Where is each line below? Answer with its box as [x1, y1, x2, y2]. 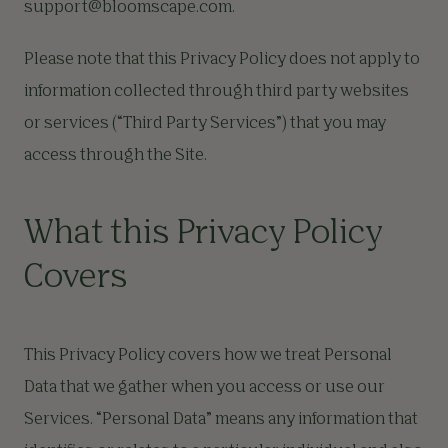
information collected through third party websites [24, 84, 409, 100]
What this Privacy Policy [24, 218, 383, 250]
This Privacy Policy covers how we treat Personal [24, 348, 392, 364]
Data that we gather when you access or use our [24, 380, 385, 396]
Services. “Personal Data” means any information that [24, 412, 418, 428]
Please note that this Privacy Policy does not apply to [24, 52, 420, 68]
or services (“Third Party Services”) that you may [24, 116, 386, 132]
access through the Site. [24, 148, 207, 164]
